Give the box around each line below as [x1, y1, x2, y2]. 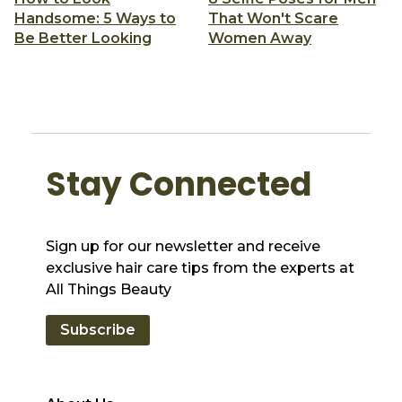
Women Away [208, 29, 311, 47]
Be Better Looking [14, 29, 152, 47]
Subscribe [60, 320, 136, 338]
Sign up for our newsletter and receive [46, 237, 321, 255]
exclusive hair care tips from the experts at [46, 258, 355, 276]
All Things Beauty [46, 280, 172, 298]
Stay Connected [46, 161, 312, 207]
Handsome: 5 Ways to [14, 9, 176, 27]
